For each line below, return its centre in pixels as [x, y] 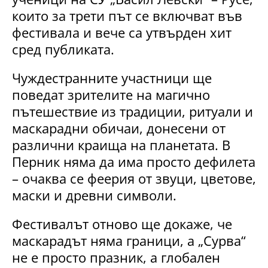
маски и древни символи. [94, 195]
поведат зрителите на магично [111, 95]
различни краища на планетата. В [121, 145]
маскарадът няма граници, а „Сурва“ [129, 241]
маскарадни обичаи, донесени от [119, 128]
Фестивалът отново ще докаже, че [122, 224]
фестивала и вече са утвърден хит [122, 33]
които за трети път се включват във [127, 16]
